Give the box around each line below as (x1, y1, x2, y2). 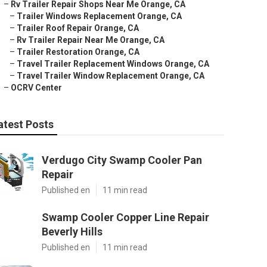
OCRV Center (11, 83, 62, 92)
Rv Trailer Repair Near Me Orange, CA (17, 35, 164, 45)
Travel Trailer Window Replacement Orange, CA (17, 71, 204, 80)
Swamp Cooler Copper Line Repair (42, 211, 209, 223)
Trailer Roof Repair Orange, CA (17, 23, 139, 33)
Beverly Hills (42, 225, 103, 238)
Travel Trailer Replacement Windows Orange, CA (17, 59, 209, 69)
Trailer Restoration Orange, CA (17, 47, 139, 57)
